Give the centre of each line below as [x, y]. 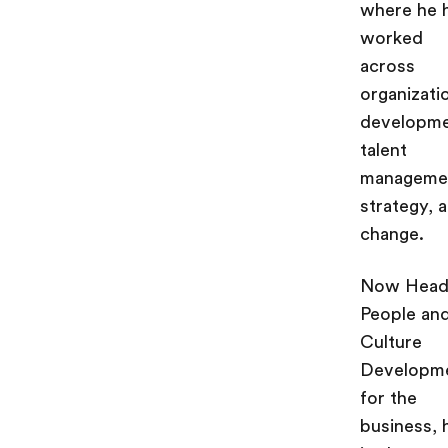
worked [391, 38]
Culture [391, 342]
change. [392, 234]
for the [388, 398]
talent [383, 150]
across [387, 66]
